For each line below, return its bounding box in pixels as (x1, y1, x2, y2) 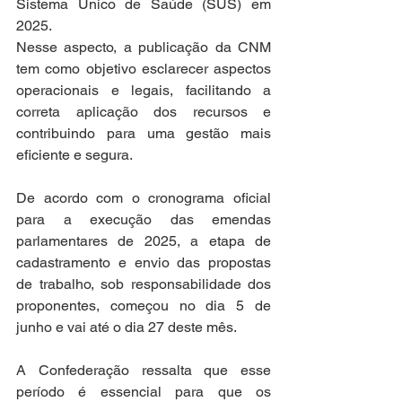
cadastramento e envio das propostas (16, 254, 271, 271)
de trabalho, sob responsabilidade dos (16, 275, 271, 293)
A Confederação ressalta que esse (16, 362, 271, 379)
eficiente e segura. (16, 146, 135, 163)
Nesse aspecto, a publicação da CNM (16, 39, 271, 56)
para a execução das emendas (16, 211, 271, 228)
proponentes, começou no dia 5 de (16, 297, 271, 314)
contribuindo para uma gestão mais (16, 125, 271, 142)
